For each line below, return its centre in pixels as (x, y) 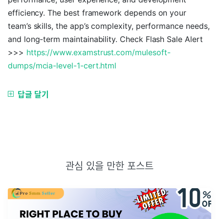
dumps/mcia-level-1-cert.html (62, 66)
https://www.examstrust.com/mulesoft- (98, 52)
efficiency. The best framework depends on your (97, 13)
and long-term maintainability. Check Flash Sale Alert (105, 39)
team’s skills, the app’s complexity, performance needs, (109, 26)
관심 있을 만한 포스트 (109, 166)
